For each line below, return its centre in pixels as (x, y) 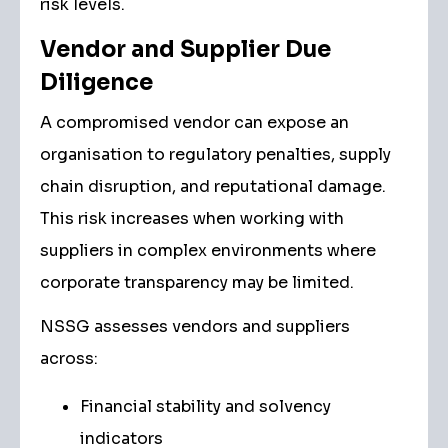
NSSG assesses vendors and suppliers (195, 326)
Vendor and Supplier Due (185, 49)
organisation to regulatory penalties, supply (215, 154)
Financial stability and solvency (205, 406)
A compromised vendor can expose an (194, 122)
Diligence (96, 82)
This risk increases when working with (192, 218)
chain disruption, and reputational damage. (213, 186)
